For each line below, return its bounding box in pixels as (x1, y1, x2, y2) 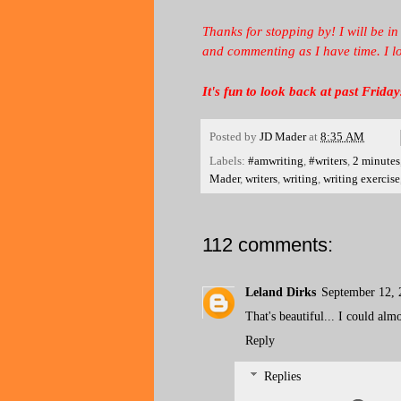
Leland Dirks (245, 285, 316, 299)
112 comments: (202, 233, 333, 256)
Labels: (209, 154, 248, 167)
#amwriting (248, 154, 303, 167)
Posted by (209, 130, 260, 143)
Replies (264, 370, 302, 384)
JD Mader (260, 130, 306, 143)
